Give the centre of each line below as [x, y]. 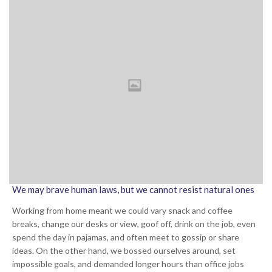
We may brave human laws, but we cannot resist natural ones [133, 190]
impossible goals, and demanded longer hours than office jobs [128, 264]
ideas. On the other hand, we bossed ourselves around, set [124, 251]
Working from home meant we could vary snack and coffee [122, 211]
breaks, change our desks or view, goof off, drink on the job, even [134, 224]
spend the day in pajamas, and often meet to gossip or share [126, 237]
